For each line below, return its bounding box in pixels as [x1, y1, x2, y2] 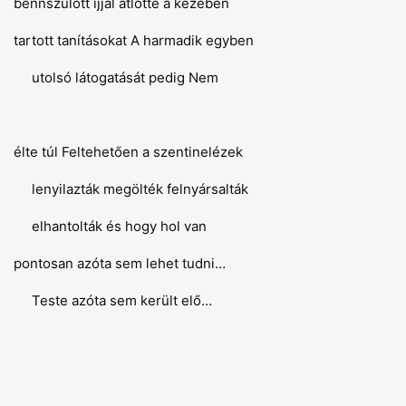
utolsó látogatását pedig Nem [14, 69, 218, 86]
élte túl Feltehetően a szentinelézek [14, 143, 243, 160]
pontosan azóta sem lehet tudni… [14, 255, 226, 272]
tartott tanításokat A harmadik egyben [14, 32, 254, 49]
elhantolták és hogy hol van [14, 217, 207, 235]
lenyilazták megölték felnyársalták [14, 180, 248, 198]
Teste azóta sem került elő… [14, 292, 212, 309]
